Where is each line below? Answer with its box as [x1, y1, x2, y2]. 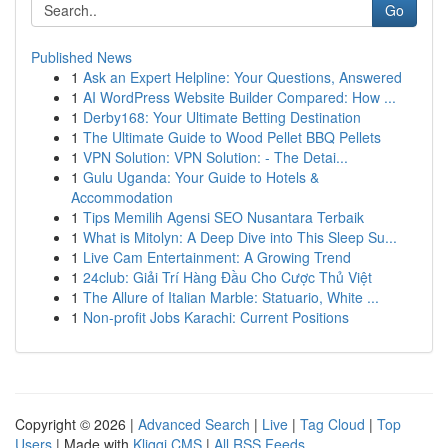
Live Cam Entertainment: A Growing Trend [83, 247, 351, 267]
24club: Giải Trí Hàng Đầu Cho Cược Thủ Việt [83, 267, 372, 287]
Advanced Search [138, 414, 250, 434]
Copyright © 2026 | [15, 414, 138, 434]
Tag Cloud [300, 414, 365, 434]
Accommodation [71, 187, 173, 207]
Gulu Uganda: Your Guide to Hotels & [83, 167, 319, 187]
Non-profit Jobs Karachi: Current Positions [83, 307, 349, 327]
